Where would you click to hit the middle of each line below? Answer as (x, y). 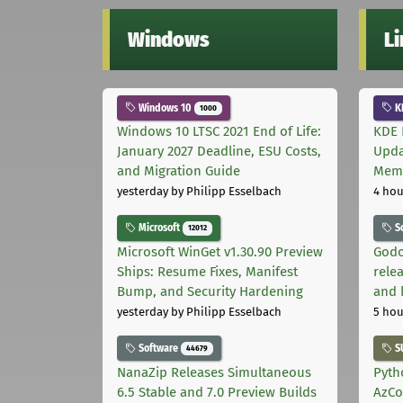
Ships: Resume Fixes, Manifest (207, 272)
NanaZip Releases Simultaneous (214, 372)
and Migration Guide (179, 171)
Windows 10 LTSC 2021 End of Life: (219, 132)
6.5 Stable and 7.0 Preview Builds (217, 392)
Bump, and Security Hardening (210, 292)
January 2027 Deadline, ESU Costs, (219, 152)
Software (158, 349)
